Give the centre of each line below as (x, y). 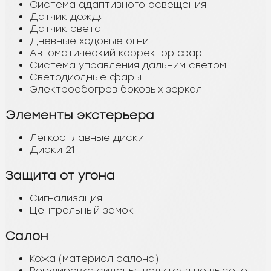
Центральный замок (82, 210)
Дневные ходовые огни (89, 41)
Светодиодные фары (86, 77)
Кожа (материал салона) (94, 258)
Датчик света (65, 28)
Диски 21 (52, 149)
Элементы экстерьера (80, 115)
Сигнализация (66, 198)
